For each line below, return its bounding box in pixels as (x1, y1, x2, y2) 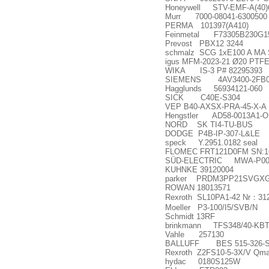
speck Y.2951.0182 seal (165, 138, 258, 147)
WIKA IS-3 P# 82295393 (165, 66, 262, 75)
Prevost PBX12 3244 (165, 39, 243, 48)
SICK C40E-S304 (165, 93, 240, 102)
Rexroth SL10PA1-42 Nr (165, 193, 250, 202)
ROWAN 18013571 (165, 183, 231, 192)
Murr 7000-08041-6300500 (165, 12, 267, 21)
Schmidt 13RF (165, 212, 215, 221)
